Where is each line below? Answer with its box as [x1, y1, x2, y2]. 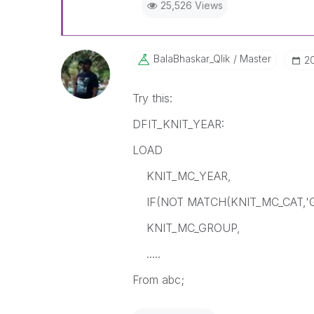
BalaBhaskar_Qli [153, 53, 225, 64]
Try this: [132, 91, 172, 105]
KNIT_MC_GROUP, [132, 221, 240, 235]
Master [236, 53, 271, 64]
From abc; [132, 273, 184, 287]
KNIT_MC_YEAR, [132, 169, 231, 183]
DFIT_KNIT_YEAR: [132, 117, 224, 131]
